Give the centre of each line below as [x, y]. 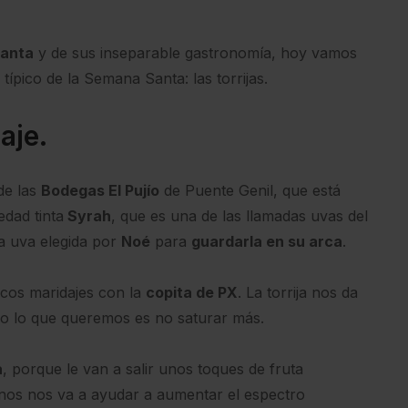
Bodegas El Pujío [100, 190]
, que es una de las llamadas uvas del [240, 215]
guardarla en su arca [267, 241]
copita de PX [192, 292]
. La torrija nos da [298, 292]
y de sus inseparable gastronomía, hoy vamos [195, 52]
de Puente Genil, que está [250, 190]
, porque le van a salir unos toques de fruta [153, 368]
